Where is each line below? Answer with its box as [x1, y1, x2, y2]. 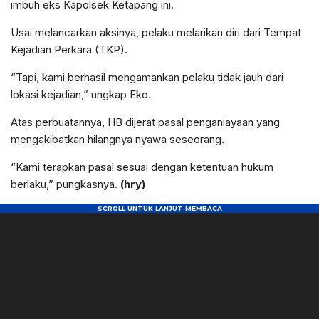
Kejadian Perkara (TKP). [11, 43, 127, 57]
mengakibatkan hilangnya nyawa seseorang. [11, 132, 224, 147]
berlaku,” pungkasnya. [11, 177, 120, 192]
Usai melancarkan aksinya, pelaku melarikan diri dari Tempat [11, 26, 301, 40]
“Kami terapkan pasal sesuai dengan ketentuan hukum [11, 160, 273, 174]
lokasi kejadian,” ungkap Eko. [11, 88, 151, 102]
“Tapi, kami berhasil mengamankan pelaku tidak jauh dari [11, 70, 283, 85]
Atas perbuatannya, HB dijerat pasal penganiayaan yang [11, 115, 280, 130]
